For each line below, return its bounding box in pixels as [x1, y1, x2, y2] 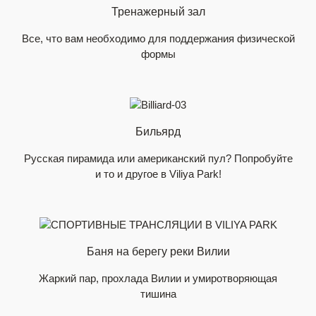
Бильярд [135, 126, 181, 138]
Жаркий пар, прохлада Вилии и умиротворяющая [39, 272, 277, 284]
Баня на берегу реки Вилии [86, 245, 230, 257]
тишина [140, 288, 176, 300]
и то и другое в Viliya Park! [95, 168, 221, 180]
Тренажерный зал [111, 6, 205, 18]
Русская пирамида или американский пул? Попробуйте [23, 152, 293, 164]
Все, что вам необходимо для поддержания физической [21, 32, 295, 44]
